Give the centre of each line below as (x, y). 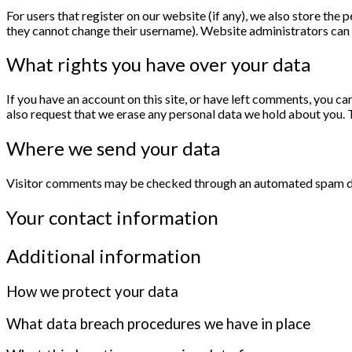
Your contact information (112, 218)
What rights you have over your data (158, 64)
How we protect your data (92, 291)
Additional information (104, 255)
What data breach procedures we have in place (158, 323)
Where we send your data (113, 148)
